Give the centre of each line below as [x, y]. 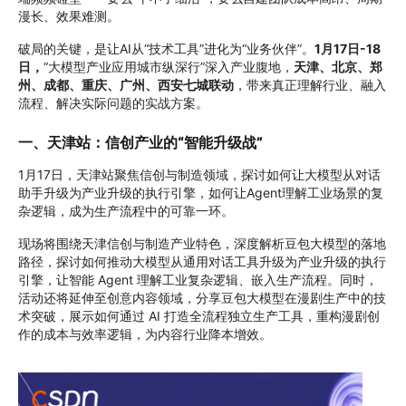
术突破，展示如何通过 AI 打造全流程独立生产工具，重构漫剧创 [199, 316]
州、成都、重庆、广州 [82, 85]
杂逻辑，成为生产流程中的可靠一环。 [126, 211]
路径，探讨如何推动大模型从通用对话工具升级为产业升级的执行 [202, 261]
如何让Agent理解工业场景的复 [296, 193]
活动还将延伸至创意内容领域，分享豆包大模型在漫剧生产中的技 [202, 298]
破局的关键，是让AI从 [81, 48]
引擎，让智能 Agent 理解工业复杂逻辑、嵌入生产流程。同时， [198, 280]
